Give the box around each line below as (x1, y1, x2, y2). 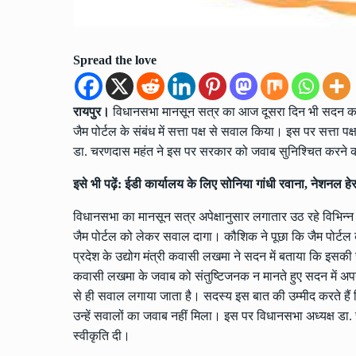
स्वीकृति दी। (73, 328, 130, 342)
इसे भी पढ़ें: (73, 176, 125, 191)
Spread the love (73, 52, 157, 67)
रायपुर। (73, 104, 110, 118)
